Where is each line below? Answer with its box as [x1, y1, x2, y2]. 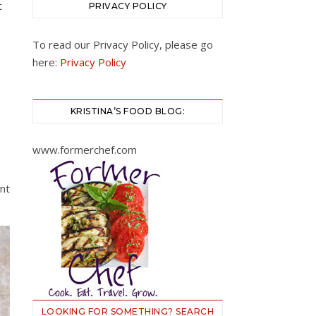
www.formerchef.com [32, 142, 137, 157]
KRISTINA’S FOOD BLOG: [70, 106, 186, 116]
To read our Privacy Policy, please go [32, 37, 213, 51]
